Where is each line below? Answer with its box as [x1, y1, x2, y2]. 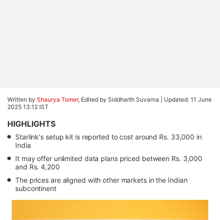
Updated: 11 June [164, 96, 212, 103]
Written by [7, 96, 37, 103]
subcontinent [15, 184, 56, 192]
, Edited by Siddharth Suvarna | [78, 96, 164, 103]
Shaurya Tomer [37, 96, 78, 103]
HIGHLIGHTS [7, 119, 55, 129]
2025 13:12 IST [7, 103, 49, 110]
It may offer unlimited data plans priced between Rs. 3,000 [15, 154, 203, 163]
